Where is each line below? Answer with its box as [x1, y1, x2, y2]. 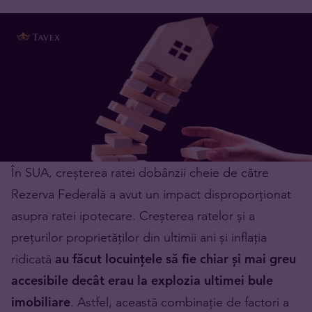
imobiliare [11, 294, 70, 311]
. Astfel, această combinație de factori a [70, 294, 289, 311]
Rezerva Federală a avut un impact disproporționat [11, 186, 291, 203]
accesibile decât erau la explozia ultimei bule [11, 272, 273, 289]
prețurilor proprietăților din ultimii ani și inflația [11, 229, 267, 246]
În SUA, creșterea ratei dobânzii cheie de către [11, 164, 269, 181]
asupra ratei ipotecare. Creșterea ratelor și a [11, 208, 255, 224]
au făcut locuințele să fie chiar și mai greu [55, 251, 296, 267]
